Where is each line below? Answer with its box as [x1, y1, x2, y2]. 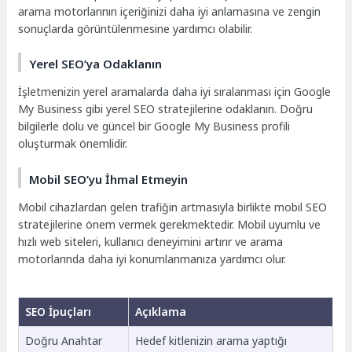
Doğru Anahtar [24, 333, 102, 349]
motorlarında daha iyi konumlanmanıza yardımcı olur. [18, 251, 287, 266]
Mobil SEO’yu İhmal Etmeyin [29, 170, 189, 187]
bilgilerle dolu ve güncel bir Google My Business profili [18, 119, 291, 134]
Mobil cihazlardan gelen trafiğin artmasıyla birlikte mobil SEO [18, 199, 328, 214]
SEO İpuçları [24, 304, 91, 320]
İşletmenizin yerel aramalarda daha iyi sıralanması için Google [18, 84, 332, 100]
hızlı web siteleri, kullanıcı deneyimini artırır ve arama [18, 233, 284, 249]
